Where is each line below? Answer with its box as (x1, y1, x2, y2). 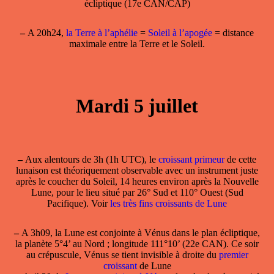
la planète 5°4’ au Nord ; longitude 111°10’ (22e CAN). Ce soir (15, 239, 259, 250)
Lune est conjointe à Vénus (64, 228, 169, 239)
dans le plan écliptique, (169, 228, 260, 239)
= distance (215, 28, 254, 39)
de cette (227, 154, 256, 165)
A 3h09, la (19, 228, 64, 239)
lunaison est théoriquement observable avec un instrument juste (16, 165, 258, 176)
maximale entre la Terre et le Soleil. (69, 39, 205, 50)
